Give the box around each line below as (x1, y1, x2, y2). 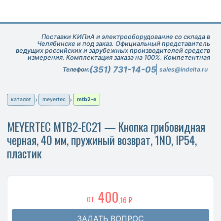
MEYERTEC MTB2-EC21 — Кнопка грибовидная (7, 117, 205, 135)
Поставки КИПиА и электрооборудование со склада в (41, 33, 210, 40)
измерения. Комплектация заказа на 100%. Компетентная (27, 53, 210, 61)
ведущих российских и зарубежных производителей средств (15, 46, 210, 54)
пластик (7, 144, 41, 162)
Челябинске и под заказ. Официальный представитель (37, 39, 210, 47)
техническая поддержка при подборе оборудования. (41, 60, 210, 68)
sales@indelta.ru (159, 66, 208, 74)
